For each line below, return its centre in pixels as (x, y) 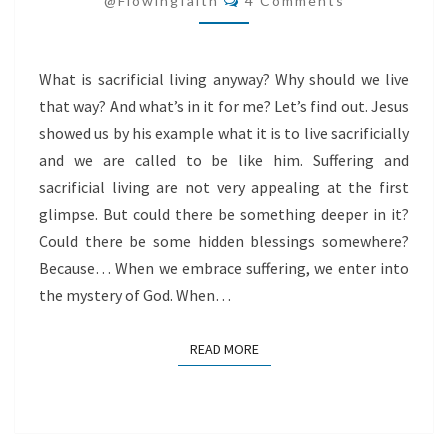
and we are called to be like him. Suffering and (224, 160)
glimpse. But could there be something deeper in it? (224, 214)
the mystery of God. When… (135, 295)
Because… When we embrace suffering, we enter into (224, 268)
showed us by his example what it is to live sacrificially (224, 133)
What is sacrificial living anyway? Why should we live (224, 79)
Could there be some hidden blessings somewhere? (224, 241)
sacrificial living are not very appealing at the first (224, 187)
